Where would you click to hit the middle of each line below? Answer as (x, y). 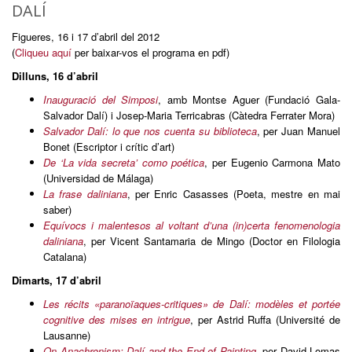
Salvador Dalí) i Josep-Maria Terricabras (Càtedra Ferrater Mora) (189, 115)
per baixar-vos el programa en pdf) (150, 52)
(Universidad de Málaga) (98, 178)
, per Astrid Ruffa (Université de (266, 319)
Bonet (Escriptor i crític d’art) (115, 147)
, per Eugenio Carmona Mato (273, 162)
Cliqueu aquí (43, 52)
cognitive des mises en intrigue (117, 319)
